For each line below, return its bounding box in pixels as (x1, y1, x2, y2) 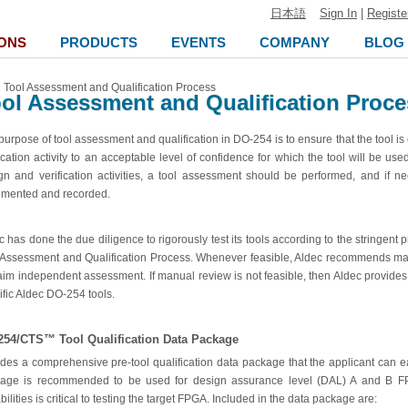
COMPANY (260, 35, 331, 50)
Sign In (320, 6, 357, 20)
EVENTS (171, 35, 227, 50)
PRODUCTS (59, 35, 138, 50)
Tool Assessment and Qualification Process (4, 81, 216, 94)
